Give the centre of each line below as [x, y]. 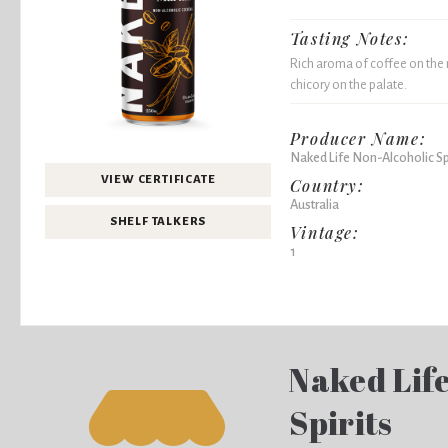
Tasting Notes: [349, 39]
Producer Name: [358, 138]
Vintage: [324, 232]
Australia [314, 204]
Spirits [341, 422]
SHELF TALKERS [158, 221]
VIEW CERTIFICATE [158, 179]
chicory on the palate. [348, 84]
